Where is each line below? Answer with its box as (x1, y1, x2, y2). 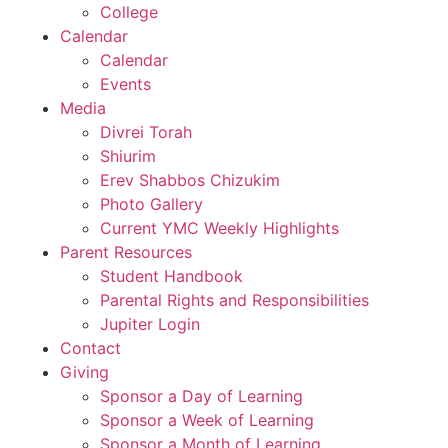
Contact (60, 338, 121, 358)
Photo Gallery (100, 194, 203, 214)
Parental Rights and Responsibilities (100, 290, 369, 310)
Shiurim (100, 146, 156, 166)
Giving (60, 362, 109, 382)
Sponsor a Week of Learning (100, 410, 314, 430)
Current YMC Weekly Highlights (100, 218, 339, 238)
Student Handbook (100, 266, 243, 286)
